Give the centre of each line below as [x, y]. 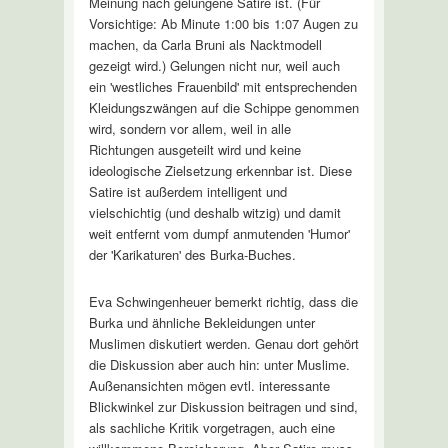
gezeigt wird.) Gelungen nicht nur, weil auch [214, 65]
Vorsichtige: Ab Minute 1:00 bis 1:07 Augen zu [223, 23]
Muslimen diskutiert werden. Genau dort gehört [223, 343]
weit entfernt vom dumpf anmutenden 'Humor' [219, 233]
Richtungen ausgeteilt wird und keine [194, 149]
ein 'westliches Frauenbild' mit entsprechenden [222, 86]
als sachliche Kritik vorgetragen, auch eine [211, 427]
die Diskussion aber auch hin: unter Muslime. [219, 364]
